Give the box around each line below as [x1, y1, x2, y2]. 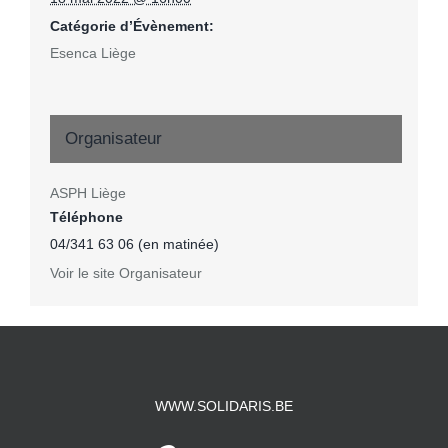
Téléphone [50, 209, 123, 226]
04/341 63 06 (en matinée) [50, 236, 219, 253]
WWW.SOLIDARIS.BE [155, 397, 293, 414]
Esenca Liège [50, 45, 136, 62]
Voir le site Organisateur [50, 265, 202, 282]
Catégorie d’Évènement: [50, 18, 214, 35]
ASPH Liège [50, 185, 126, 202]
